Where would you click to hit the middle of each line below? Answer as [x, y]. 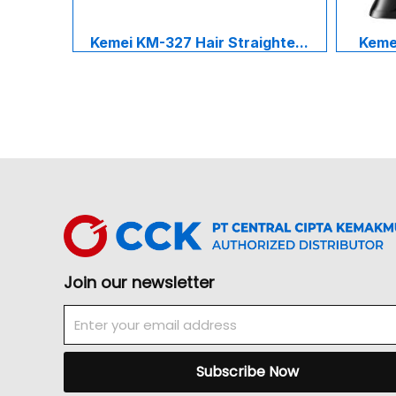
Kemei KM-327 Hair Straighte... [200, 43]
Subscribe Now [247, 372]
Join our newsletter [139, 282]
